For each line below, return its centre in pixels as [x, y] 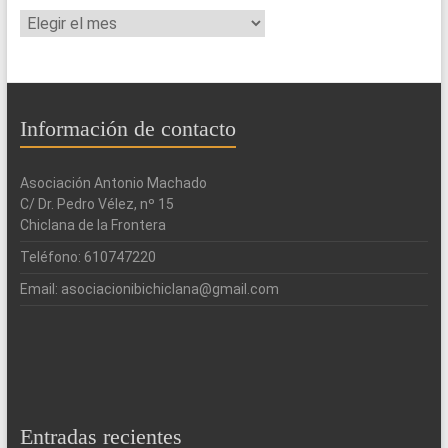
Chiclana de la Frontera [92, 225]
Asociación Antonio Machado [113, 183]
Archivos [48, 19]
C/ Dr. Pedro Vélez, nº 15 [96, 204]
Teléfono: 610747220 [87, 257]
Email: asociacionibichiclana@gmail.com [149, 289]
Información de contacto [127, 129]
